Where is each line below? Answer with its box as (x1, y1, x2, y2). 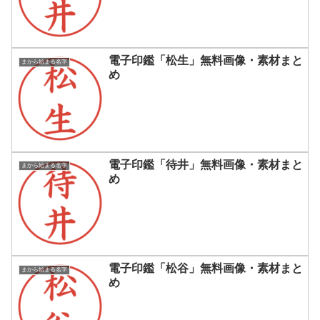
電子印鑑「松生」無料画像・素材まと (109, 54, 303, 67)
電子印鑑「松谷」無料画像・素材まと (109, 261, 303, 274)
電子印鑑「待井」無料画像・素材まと (109, 158, 303, 171)
